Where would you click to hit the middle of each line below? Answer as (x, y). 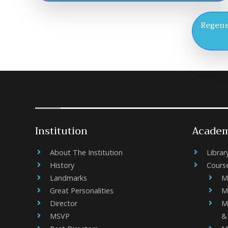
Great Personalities (82, 191)
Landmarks (68, 178)
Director (64, 203)
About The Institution (86, 152)
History (62, 165)
